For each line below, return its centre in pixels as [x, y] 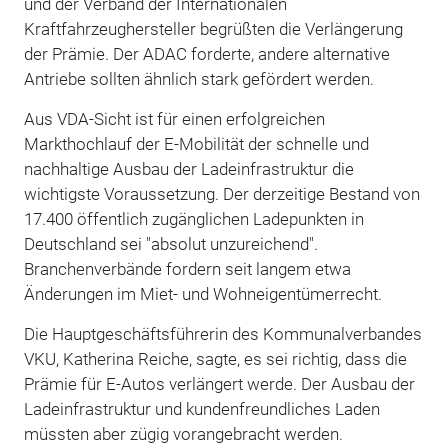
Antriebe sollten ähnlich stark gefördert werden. [198, 78]
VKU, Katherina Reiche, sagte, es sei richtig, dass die [215, 358]
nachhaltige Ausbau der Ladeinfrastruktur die [188, 168]
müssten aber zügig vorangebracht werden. [183, 433]
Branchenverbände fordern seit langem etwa [187, 268]
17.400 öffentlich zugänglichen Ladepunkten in [193, 218]
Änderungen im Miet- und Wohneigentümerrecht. [202, 293]
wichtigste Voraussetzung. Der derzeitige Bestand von [221, 193]
